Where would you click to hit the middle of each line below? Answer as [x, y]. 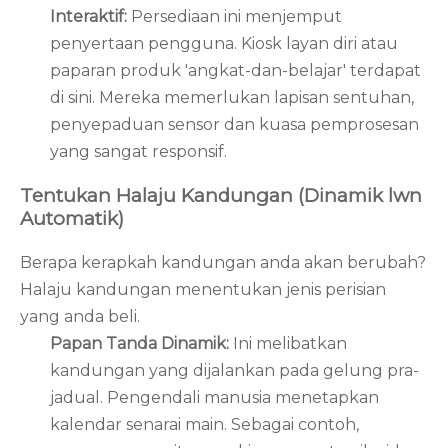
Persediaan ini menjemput [236, 17]
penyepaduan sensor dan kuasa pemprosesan [234, 125]
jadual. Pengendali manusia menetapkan [214, 397]
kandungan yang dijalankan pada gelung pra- [234, 370]
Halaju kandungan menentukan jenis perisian [203, 289]
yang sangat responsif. [138, 152]
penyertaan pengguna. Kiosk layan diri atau [224, 44]
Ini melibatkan [290, 343]
